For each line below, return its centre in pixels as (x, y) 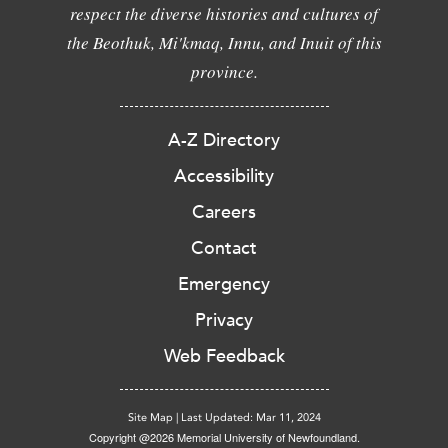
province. (224, 71)
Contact (224, 247)
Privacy (224, 319)
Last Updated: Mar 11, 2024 (250, 417)
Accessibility (224, 175)
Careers (224, 211)
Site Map (150, 417)
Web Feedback (224, 355)
